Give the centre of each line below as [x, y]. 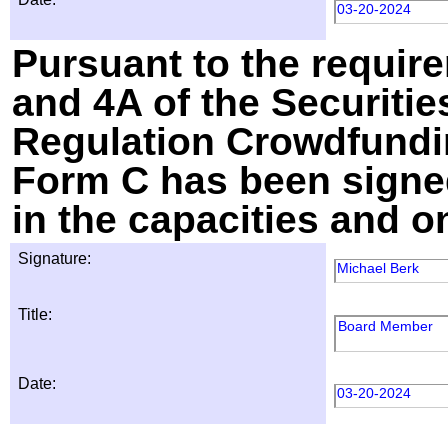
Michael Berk [378, 268]
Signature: [54, 258]
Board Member [385, 326]
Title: [35, 314]
